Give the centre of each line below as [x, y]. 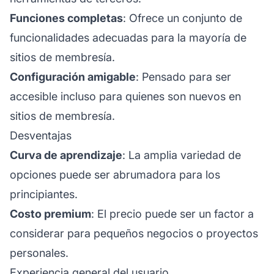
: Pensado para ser [183, 76]
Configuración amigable [73, 76]
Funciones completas [66, 18]
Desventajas [41, 135]
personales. [39, 253]
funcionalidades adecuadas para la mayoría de [128, 37]
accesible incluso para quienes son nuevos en [125, 96]
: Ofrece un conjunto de [183, 18]
